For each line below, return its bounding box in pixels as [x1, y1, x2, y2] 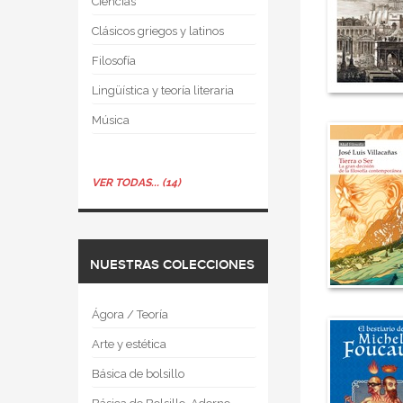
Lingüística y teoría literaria [92, 84, 234, 97]
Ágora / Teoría [92, 308, 168, 321]
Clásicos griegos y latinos [92, 24, 224, 38]
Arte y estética [92, 337, 166, 351]
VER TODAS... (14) [92, 176, 181, 189]
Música [92, 113, 130, 127]
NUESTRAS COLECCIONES [90, 257, 255, 273]
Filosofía [92, 54, 136, 67]
